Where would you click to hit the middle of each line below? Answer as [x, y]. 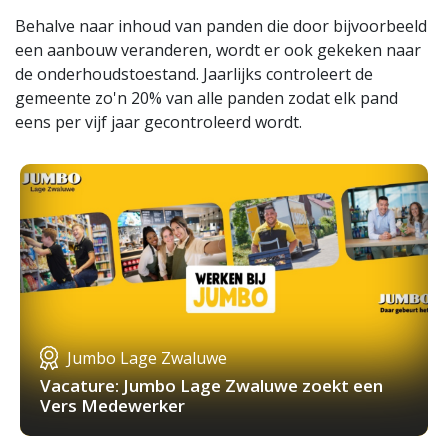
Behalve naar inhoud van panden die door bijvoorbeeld [221, 26]
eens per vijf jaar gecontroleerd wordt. [158, 122]
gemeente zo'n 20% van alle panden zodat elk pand [206, 98]
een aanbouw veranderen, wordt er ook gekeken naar [218, 50]
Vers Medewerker [112, 406]
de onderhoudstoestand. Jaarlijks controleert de [194, 74]
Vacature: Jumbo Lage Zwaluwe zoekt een [211, 386]
